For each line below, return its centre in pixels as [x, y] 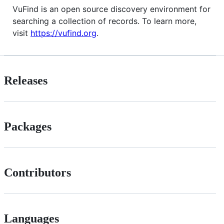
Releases [26, 80]
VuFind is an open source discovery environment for [111, 9]
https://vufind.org [63, 33]
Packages [28, 126]
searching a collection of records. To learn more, [104, 21]
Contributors [37, 172]
